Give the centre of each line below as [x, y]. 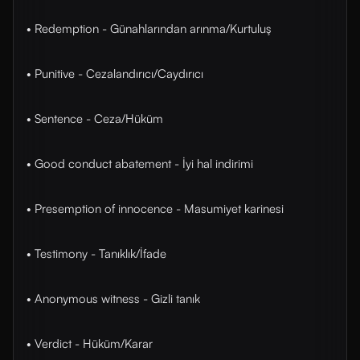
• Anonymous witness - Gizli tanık [113, 299]
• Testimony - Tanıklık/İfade [96, 254]
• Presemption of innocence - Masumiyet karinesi [155, 209]
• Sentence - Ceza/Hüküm [95, 119]
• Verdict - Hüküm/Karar [90, 344]
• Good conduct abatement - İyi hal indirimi [140, 164]
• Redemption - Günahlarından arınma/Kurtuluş [149, 29]
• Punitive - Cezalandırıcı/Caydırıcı [115, 74]
